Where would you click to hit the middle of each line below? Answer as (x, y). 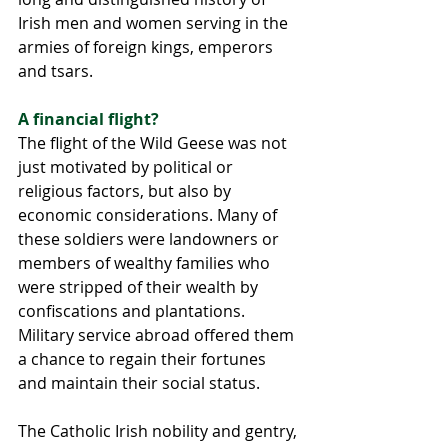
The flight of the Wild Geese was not (154, 143)
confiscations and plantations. (133, 311)
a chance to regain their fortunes (144, 359)
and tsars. (57, 71)
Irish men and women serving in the (155, 23)
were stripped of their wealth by (140, 287)
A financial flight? (90, 119)
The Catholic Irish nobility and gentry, (159, 431)
